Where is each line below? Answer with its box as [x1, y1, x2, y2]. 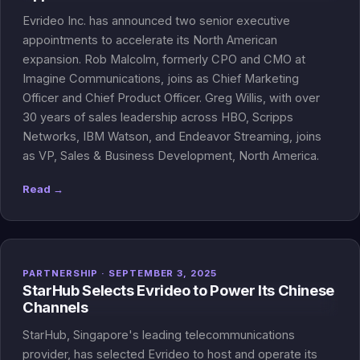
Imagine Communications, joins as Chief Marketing [22, 72, 300, 86]
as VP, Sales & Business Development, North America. [22, 149, 320, 163]
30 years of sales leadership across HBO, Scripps [22, 110, 294, 125]
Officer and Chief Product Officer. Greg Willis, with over [22, 91, 321, 105]
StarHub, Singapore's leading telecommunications [22, 328, 296, 343]
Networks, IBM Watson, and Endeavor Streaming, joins [22, 129, 322, 144]
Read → [22, 182, 64, 196]
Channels [22, 298, 88, 317]
